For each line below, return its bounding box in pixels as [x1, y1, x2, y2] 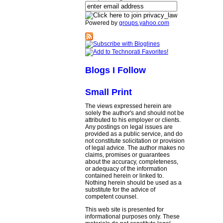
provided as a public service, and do [85, 130, 183, 137]
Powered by [85, 19, 119, 26]
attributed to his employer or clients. [85, 116, 181, 123]
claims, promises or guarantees [85, 151, 170, 158]
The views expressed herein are [85, 103, 172, 110]
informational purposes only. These [85, 213, 180, 220]
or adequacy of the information [85, 165, 167, 172]
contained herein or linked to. [85, 172, 164, 179]
